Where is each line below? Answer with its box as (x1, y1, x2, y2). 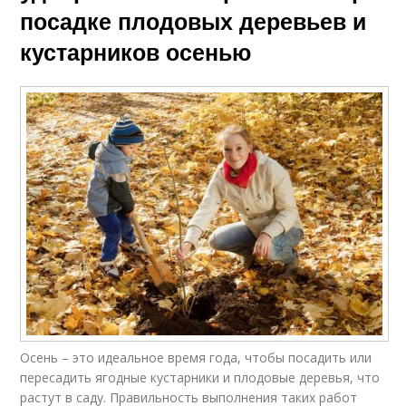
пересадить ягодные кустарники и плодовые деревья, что (20, 368, 381, 386)
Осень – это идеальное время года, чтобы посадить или (20, 348, 372, 366)
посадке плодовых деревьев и (20, 5, 367, 38)
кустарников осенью (20, 35, 252, 69)
